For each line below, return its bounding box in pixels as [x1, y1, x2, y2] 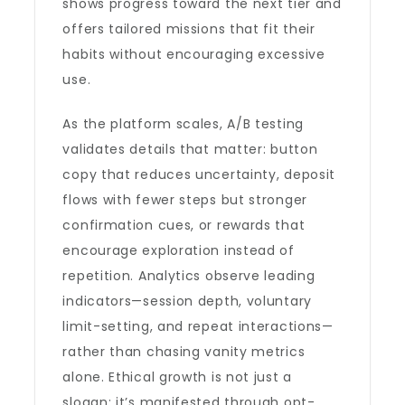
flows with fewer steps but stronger [62, 191, 307, 209]
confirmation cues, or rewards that [62, 216, 306, 234]
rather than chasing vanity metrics [62, 343, 306, 361]
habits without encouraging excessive [62, 45, 325, 63]
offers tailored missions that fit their [62, 20, 316, 38]
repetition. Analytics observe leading [62, 267, 316, 285]
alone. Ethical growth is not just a [62, 368, 292, 386]
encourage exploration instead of [62, 241, 295, 259]
